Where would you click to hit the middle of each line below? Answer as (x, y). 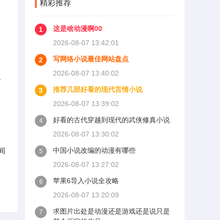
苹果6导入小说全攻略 (86, 181)
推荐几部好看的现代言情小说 (98, 89)
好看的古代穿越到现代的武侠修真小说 (111, 120)
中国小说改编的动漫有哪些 (94, 150)
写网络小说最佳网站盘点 (91, 59)
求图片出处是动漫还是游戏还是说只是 (111, 211)
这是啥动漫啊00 (78, 28)
